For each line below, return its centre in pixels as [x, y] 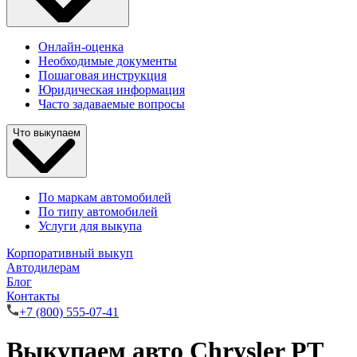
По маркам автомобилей [105, 197]
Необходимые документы [108, 61]
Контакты [33, 296]
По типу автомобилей [98, 211]
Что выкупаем [47, 133]
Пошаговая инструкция [102, 76]
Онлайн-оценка [81, 47]
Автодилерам [43, 267]
